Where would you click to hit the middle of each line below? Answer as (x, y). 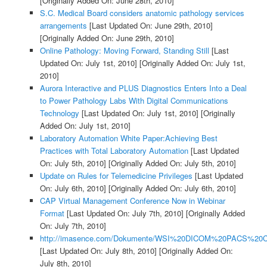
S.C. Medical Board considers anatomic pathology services (142, 13)
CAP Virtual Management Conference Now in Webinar (132, 201)
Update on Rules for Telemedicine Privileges (116, 176)
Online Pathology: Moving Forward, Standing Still (124, 51)
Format (52, 213)
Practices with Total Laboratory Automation (114, 151)
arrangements (63, 26)
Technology (59, 113)
